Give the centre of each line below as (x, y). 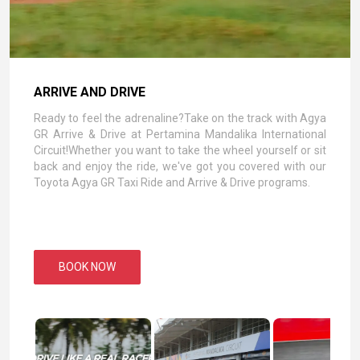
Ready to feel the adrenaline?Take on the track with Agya (180, 118)
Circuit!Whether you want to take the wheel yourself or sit (180, 150)
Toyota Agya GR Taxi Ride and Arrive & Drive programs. (172, 182)
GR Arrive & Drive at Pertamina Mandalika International (180, 134)
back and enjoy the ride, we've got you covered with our (180, 166)
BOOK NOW (87, 266)
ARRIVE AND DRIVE (90, 92)
